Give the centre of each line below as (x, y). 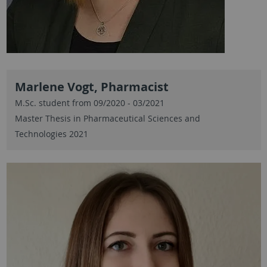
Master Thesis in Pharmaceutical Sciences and (107, 118)
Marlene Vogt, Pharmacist (91, 86)
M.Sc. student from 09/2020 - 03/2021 (89, 103)
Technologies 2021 (51, 133)
